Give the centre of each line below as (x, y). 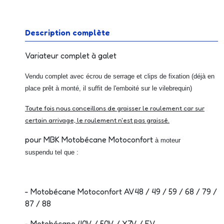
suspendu (39, 152)
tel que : (67, 152)
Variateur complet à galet (71, 55)
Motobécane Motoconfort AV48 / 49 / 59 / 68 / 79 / (124, 191)
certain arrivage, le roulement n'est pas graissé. (97, 120)
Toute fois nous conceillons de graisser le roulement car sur (115, 108)
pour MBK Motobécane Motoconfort (90, 139)
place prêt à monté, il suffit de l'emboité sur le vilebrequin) (108, 88)
